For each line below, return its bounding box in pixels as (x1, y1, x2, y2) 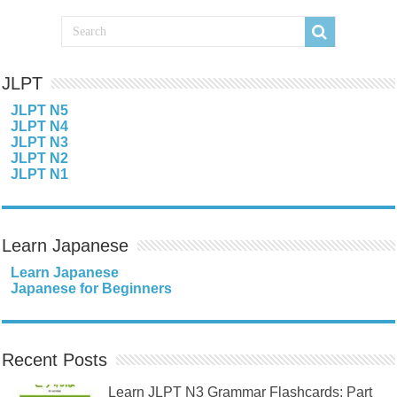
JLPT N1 (11, 166, 69, 182)
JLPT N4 (11, 118, 69, 134)
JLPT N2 (11, 150, 69, 166)
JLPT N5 (11, 102, 69, 118)
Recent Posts (2, 349, 108, 370)
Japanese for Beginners (11, 280, 173, 296)
